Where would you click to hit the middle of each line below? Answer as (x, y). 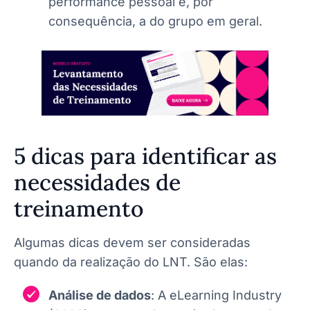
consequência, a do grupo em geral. (155, 21)
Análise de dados (100, 295)
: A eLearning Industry (216, 295)
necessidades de (97, 182)
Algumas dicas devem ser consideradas (132, 242)
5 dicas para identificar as (145, 156)
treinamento (79, 208)
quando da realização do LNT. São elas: (131, 262)
